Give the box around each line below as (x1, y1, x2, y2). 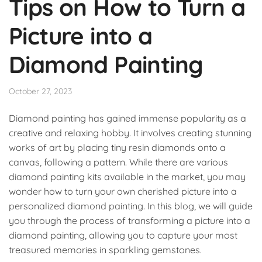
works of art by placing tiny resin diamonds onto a (9, 142, 226, 154)
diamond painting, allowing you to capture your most (9, 229, 237, 242)
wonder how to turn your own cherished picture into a (9, 185, 237, 198)
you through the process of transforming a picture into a (9, 215, 250, 227)
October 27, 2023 (9, 85, 72, 96)
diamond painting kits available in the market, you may (9, 171, 246, 183)
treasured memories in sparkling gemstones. (9, 244, 202, 256)
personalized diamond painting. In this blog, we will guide (9, 200, 253, 212)
